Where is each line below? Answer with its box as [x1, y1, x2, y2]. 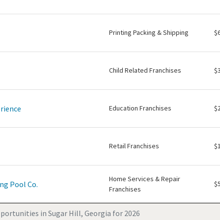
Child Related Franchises [109, 66, 181, 75]
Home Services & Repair [109, 174, 180, 183]
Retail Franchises [109, 141, 159, 150]
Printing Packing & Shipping [109, 28, 189, 37]
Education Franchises [109, 104, 171, 112]
